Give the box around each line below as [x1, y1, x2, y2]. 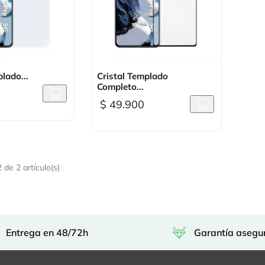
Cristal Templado [97, 70, 169, 82]
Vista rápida [135, 69, 193, 81]
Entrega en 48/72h [6, 227, 89, 239]
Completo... [97, 81, 144, 93]
